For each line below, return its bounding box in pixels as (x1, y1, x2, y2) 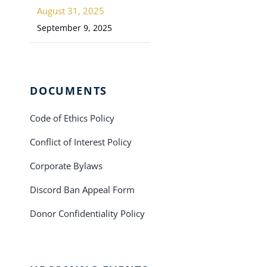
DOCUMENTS (29, 83, 108, 98)
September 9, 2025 (36, 22, 112, 34)
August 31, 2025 (36, 5, 104, 17)
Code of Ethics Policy (29, 112, 114, 125)
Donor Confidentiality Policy (29, 207, 145, 220)
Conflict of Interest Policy (29, 136, 132, 148)
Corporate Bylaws (29, 160, 103, 172)
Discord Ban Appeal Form (29, 184, 135, 196)
